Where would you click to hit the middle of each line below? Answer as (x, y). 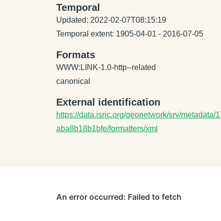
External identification (108, 102)
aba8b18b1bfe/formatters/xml (107, 129)
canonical (73, 81)
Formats (76, 55)
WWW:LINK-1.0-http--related (106, 67)
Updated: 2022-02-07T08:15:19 (111, 20)
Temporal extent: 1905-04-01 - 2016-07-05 (130, 34)
